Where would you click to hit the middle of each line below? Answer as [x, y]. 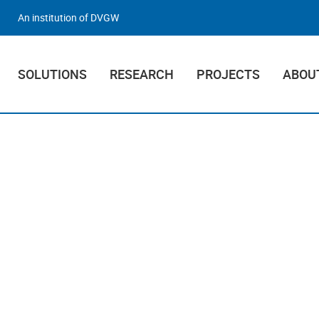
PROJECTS [228, 74]
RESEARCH [142, 74]
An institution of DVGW [68, 17]
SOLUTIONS [52, 74]
